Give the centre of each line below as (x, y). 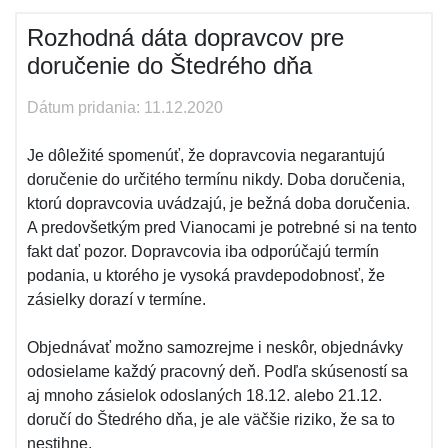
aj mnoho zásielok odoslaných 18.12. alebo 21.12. (204, 395)
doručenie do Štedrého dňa (169, 65)
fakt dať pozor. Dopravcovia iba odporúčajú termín (203, 251)
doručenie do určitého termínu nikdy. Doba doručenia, (216, 179)
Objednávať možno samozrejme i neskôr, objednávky (215, 347)
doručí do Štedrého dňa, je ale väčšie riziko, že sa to (211, 419)
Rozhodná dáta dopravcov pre (185, 37)
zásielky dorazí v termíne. (116, 299)
